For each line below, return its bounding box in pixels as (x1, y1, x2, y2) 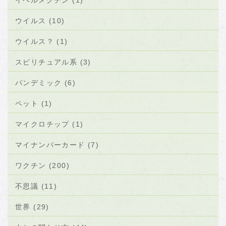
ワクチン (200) (15, 161, 70, 169)
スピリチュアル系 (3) (15, 58, 91, 66)
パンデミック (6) (15, 79, 76, 87)
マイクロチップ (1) (15, 120, 84, 128)
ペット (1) (15, 99, 52, 107)
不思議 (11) (15, 182, 58, 190)
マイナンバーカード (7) (15, 141, 99, 149)
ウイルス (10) (15, 17, 65, 25)
